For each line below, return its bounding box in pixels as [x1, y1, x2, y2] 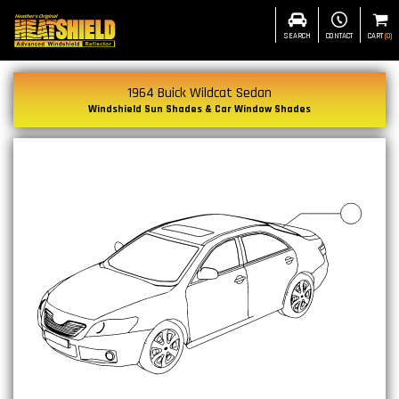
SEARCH [283, 30, 311, 41]
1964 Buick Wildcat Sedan [127, 84, 272, 102]
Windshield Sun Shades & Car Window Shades [88, 102, 311, 116]
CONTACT [326, 30, 353, 41]
